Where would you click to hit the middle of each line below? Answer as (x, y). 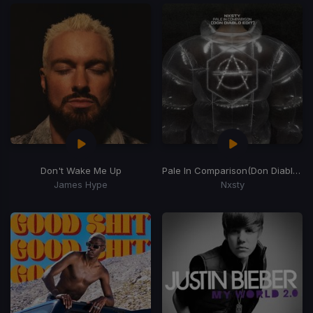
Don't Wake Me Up (81, 170)
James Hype (81, 184)
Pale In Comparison (205, 170)
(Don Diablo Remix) (270, 170)
